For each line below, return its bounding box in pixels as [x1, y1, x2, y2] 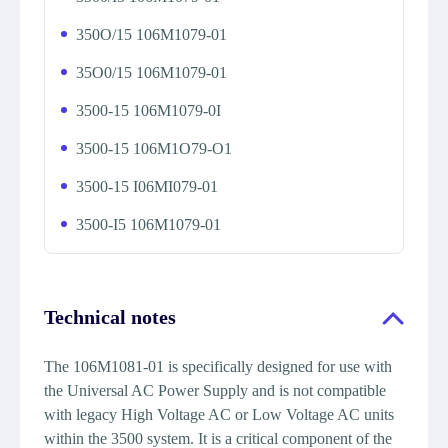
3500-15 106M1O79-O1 [76, 140, 232, 157]
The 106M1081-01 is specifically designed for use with [44, 358, 392, 375]
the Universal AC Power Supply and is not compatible [44, 382, 386, 399]
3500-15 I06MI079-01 [76, 178, 218, 195]
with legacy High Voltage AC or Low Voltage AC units [44, 406, 394, 423]
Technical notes [44, 306, 176, 328]
